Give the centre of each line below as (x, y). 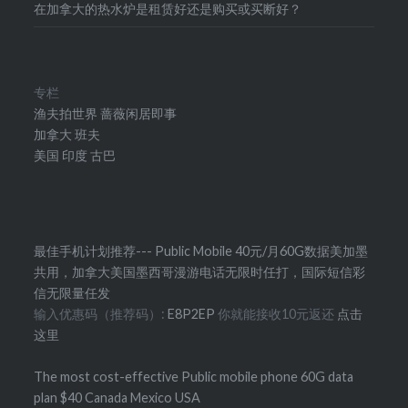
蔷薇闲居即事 (139, 114)
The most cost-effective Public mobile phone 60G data (194, 377)
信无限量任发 (72, 293)
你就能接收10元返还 (278, 314)
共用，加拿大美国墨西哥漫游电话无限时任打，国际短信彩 (200, 272)
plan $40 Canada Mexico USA (117, 398)
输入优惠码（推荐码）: (101, 314)
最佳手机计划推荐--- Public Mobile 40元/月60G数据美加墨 (201, 251)
